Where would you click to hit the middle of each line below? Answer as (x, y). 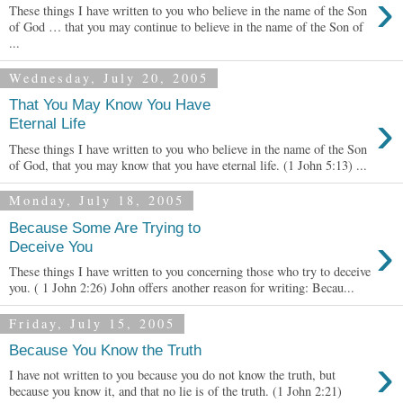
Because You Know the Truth (105, 349)
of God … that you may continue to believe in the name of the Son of (186, 26)
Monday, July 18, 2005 (97, 201)
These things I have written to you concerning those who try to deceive (190, 272)
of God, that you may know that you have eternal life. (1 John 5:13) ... (188, 165)
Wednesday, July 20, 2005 (109, 78)
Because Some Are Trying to (105, 227)
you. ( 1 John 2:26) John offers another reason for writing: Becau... (182, 288)
